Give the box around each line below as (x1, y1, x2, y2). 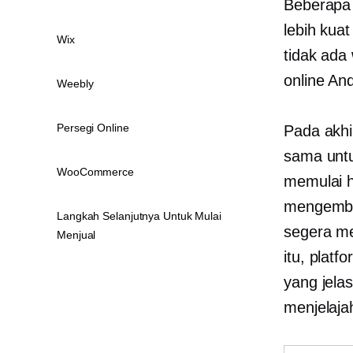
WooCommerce (57, 165, 134, 178)
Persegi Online (57, 121, 129, 134)
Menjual (57, 229, 96, 241)
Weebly (57, 77, 94, 90)
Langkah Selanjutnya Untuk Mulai (57, 210, 221, 222)
